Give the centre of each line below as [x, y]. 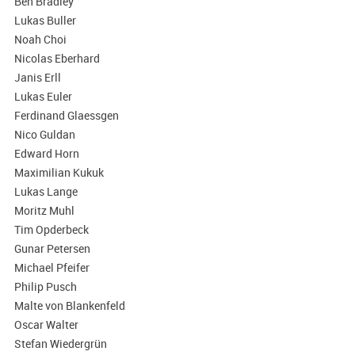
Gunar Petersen [52, 249]
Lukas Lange [46, 192]
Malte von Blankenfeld [69, 306]
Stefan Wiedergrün [60, 344]
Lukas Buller [45, 21]
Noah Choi [40, 40]
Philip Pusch [45, 287]
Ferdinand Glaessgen [66, 116]
